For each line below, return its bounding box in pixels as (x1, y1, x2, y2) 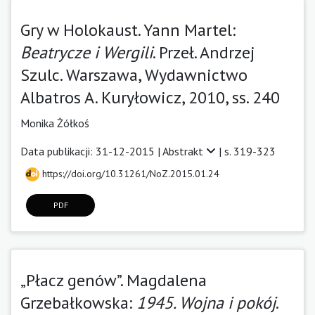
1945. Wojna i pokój (136, 291, 276, 314)
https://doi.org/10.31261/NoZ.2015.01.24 (39, 167, 219, 180)
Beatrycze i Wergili (20, 41, 153, 63)
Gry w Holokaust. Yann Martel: (20, 18, 236, 41)
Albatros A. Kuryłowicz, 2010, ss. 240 (20, 86, 280, 108)
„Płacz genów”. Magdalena (20, 269, 207, 291)
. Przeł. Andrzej (153, 41, 255, 63)
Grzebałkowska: (20, 291, 136, 314)
